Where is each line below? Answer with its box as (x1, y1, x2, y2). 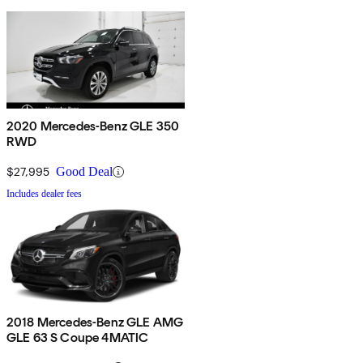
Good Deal (56, 164, 113, 179)
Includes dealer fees (6, 188, 82, 200)
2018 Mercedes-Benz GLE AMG (6, 314, 184, 331)
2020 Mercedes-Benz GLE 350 (6, 118, 180, 135)
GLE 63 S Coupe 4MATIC (6, 330, 149, 346)
